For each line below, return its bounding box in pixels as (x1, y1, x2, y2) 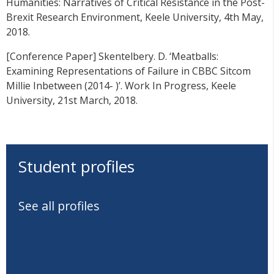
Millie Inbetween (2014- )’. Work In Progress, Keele (6, 79, 236, 93)
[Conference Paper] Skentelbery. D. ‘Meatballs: (6, 50, 218, 64)
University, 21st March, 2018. (6, 94, 138, 108)
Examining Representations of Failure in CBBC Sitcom (6, 64, 251, 78)
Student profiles (18, 155, 135, 178)
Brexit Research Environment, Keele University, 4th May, (6, 10, 264, 24)
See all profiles (18, 198, 100, 215)
